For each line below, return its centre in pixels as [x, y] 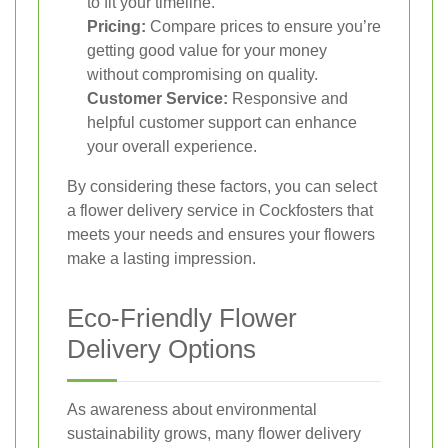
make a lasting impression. [161, 259]
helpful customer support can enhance [222, 123]
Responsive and [288, 99]
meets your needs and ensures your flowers [221, 235]
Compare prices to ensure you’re [263, 27]
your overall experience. [172, 147]
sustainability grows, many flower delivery [214, 434]
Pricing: [116, 27]
